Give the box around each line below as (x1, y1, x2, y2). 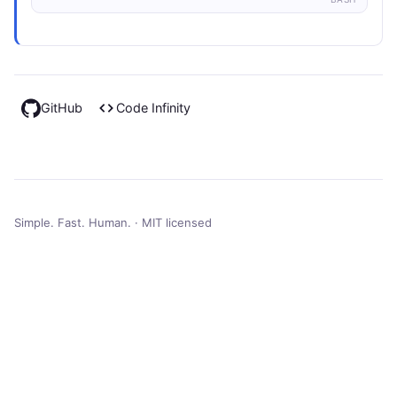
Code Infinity (116, 99, 191, 115)
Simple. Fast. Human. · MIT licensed (14, 215, 212, 230)
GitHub (41, 99, 82, 115)
